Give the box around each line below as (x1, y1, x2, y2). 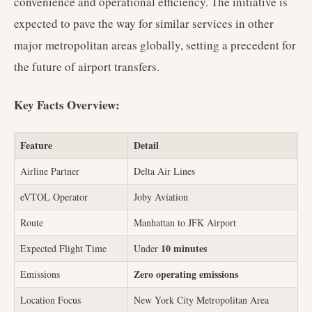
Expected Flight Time (20, 242, 107, 255)
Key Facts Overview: (14, 96, 120, 114)
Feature (20, 138, 52, 153)
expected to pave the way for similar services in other (14, 15, 274, 31)
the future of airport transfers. (14, 58, 159, 75)
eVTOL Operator (20, 190, 88, 203)
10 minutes (161, 241, 207, 256)
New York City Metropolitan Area (134, 293, 269, 306)
